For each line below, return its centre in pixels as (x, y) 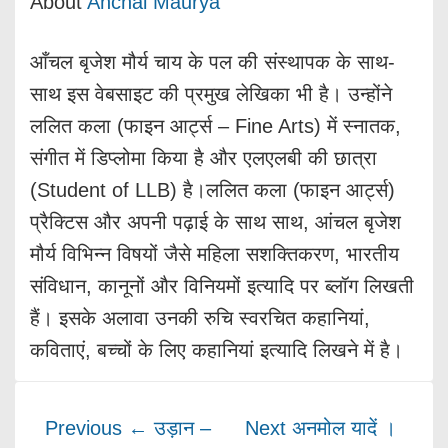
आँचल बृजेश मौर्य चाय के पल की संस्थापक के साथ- (212, 61)
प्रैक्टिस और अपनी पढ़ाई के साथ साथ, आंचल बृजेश (215, 221)
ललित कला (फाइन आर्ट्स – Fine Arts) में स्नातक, (215, 125)
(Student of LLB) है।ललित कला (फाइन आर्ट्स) (212, 189)
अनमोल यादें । (344, 427)
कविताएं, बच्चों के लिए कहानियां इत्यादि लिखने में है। (216, 349)
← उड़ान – (169, 427)
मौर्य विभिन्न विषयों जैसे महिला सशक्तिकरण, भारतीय (214, 253)
